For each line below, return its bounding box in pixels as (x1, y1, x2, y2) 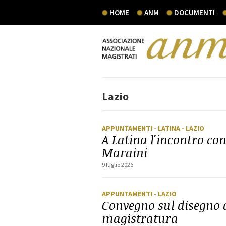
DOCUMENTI (174, 8, 215, 17)
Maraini (102, 144, 147, 161)
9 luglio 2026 (102, 161, 133, 168)
